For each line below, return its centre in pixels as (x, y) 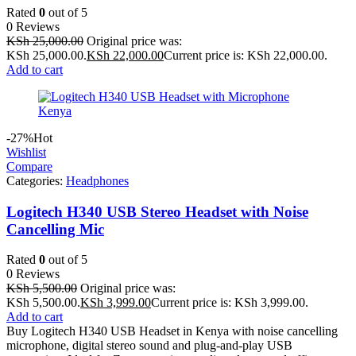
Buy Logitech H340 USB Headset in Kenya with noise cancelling (172, 331)
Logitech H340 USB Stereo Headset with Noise (157, 211)
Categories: (36, 181)
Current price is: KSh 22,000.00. (246, 55)
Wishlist (26, 152)
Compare (29, 166)
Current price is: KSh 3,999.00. (230, 303)
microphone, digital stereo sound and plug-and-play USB (149, 346)
